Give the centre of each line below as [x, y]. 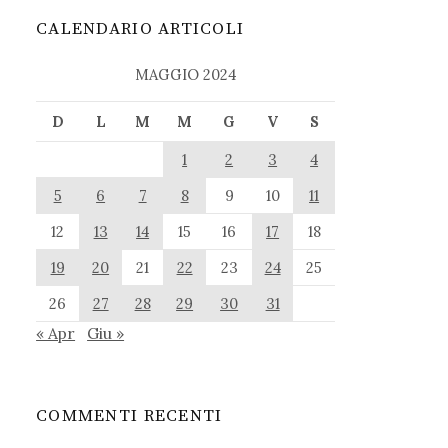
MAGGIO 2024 [186, 74]
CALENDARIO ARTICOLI [140, 29]
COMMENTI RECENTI [129, 415]
